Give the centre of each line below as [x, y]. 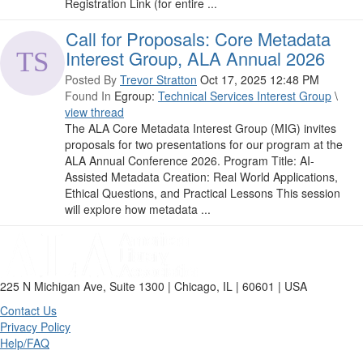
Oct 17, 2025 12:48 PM [260, 80]
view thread [94, 112]
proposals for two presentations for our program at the [204, 145]
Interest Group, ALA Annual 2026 [195, 58]
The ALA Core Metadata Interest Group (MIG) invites [201, 128]
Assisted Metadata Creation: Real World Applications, [201, 177]
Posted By [91, 80]
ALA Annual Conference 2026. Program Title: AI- [190, 161]
